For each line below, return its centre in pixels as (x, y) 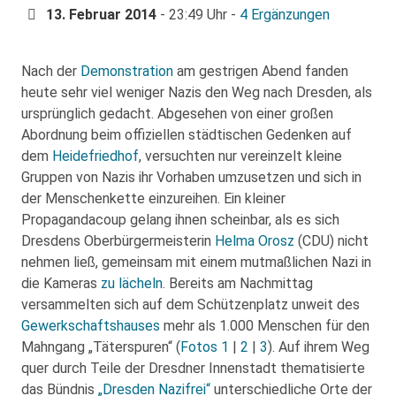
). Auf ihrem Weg (319, 347)
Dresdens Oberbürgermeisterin (118, 241)
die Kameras (61, 284)
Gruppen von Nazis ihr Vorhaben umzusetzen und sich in (191, 178)
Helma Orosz (255, 241)
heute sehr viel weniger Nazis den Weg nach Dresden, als (197, 93)
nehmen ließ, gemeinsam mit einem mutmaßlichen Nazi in (196, 263)
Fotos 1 (205, 347)
